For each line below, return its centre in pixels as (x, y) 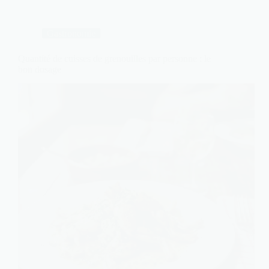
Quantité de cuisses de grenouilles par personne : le (114, 58)
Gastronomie (71, 33)
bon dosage (40, 69)
